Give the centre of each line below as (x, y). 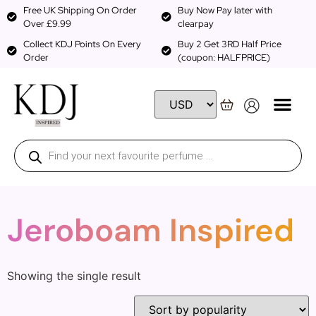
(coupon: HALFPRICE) (224, 57)
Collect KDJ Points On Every (82, 44)
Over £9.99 (47, 24)
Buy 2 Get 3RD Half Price (229, 44)
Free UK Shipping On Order (80, 10)
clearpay (195, 24)
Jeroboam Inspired (151, 230)
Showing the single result (74, 276)
